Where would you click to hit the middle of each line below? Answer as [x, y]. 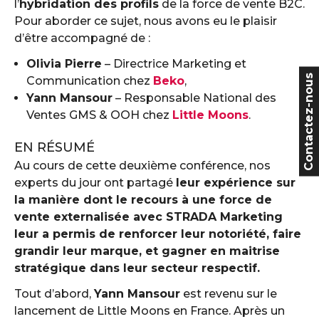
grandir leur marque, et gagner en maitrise [147, 251]
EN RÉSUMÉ [54, 147]
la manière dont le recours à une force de [143, 200]
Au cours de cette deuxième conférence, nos [142, 166]
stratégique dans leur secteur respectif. [137, 268]
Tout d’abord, [54, 294]
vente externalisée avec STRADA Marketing [148, 217]
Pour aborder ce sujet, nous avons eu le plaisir [146, 21]
